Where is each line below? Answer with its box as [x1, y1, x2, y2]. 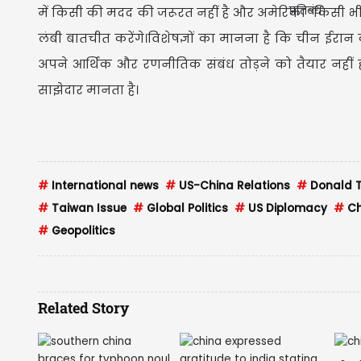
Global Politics [143, 200, 228, 216]
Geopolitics [48, 222, 115, 239]
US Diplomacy [245, 200, 327, 216]
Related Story [38, 297, 129, 317]
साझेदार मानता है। [38, 81, 139, 98]
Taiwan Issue [48, 200, 127, 216]
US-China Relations [176, 177, 290, 193]
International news [48, 177, 159, 193]
